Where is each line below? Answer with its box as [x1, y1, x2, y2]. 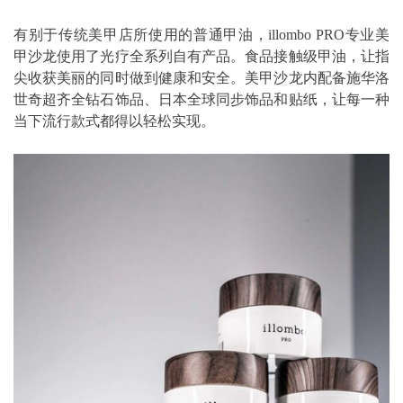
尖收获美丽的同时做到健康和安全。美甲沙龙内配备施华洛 [13, 69, 390, 85]
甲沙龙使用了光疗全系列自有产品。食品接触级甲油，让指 [13, 48, 390, 64]
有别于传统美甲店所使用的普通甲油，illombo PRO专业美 [13, 26, 390, 42]
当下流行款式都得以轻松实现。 [13, 112, 215, 129]
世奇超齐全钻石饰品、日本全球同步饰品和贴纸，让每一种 [13, 91, 390, 107]
